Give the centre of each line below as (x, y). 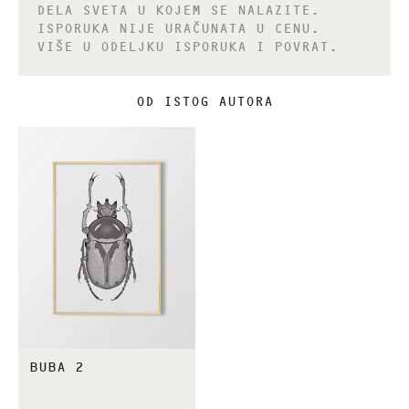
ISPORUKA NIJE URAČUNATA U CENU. (178, 30)
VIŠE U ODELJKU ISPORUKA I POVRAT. (187, 48)
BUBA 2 (57, 368)
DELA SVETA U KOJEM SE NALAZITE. (178, 12)
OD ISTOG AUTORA (204, 103)
